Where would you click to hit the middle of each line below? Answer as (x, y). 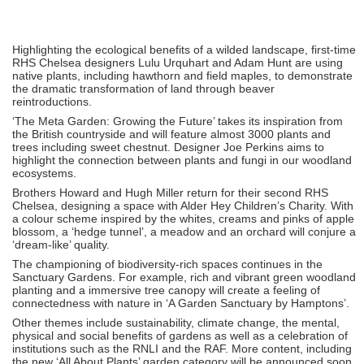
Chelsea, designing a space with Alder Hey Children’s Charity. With (183, 205)
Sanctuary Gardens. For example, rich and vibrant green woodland (184, 277)
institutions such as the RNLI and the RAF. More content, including (182, 348)
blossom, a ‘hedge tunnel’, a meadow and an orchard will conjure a (184, 231)
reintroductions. (52, 101)
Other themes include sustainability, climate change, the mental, (176, 322)
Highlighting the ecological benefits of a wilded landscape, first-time (184, 49)
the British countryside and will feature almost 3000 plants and (171, 134)
